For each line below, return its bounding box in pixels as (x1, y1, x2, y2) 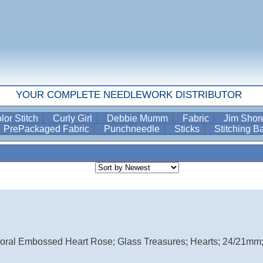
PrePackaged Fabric (4, 124, 92, 134)
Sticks (174, 124, 202, 134)
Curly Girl (53, 113, 95, 123)
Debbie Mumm (107, 113, 170, 123)
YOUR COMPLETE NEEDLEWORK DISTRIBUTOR (15, 89, 242, 100)
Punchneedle (104, 124, 162, 134)
